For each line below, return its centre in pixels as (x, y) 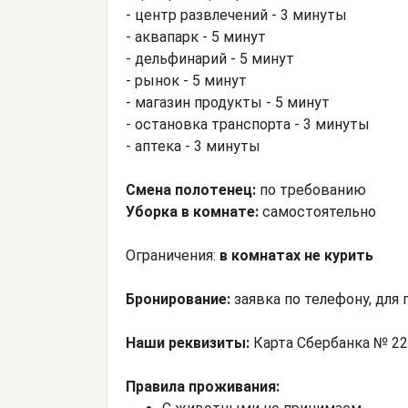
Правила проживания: (203, 387)
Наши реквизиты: (188, 343)
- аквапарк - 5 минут (196, 37)
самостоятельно (317, 212)
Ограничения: (173, 256)
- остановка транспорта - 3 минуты (248, 125)
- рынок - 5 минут (186, 81)
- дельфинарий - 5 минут (210, 59)
